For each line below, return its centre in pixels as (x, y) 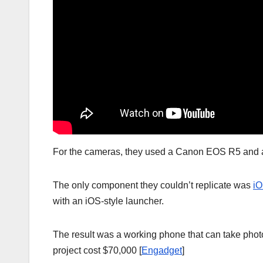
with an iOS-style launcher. (108, 201)
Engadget (162, 250)
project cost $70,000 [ (97, 250)
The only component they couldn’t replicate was (153, 185)
